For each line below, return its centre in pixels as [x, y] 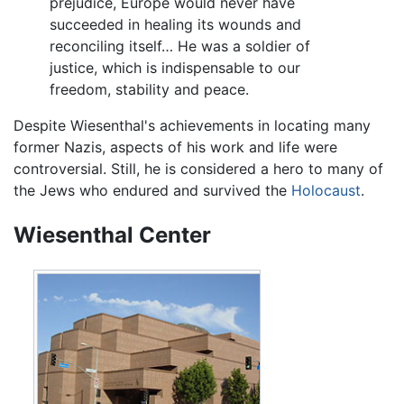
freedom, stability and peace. [149, 89]
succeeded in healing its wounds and [175, 24]
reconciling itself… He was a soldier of [180, 46]
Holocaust [326, 190]
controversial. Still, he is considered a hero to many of [198, 168]
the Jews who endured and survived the [152, 190]
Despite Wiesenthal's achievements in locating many [192, 125]
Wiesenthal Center [112, 234]
